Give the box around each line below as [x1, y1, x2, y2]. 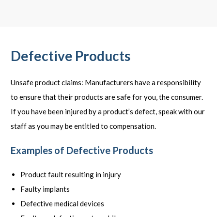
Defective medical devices [20, 199, 105, 208]
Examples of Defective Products [11, 144, 154, 156]
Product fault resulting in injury [20, 170, 122, 179]
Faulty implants [20, 185, 70, 193]
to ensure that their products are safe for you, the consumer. [11, 93, 203, 101]
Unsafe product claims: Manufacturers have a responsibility [11, 78, 201, 87]
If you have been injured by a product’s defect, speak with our [11, 107, 205, 116]
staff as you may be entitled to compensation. [11, 122, 156, 130]
